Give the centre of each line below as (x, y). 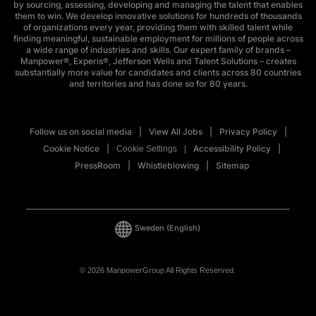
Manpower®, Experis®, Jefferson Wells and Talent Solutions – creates (158, 61)
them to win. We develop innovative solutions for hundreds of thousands (158, 16)
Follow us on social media (80, 131)
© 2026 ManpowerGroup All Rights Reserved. (158, 270)
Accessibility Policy (232, 148)
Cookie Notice (71, 148)
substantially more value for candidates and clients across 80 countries (158, 72)
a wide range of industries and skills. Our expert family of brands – (158, 49)
